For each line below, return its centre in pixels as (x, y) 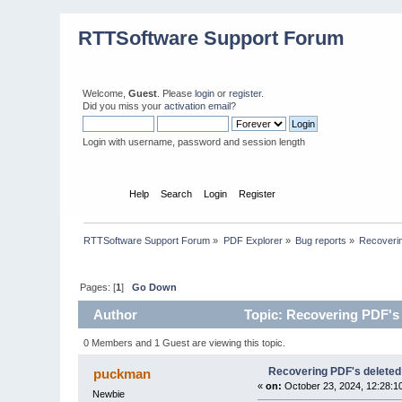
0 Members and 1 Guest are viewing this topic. (184, 342)
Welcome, (106, 93)
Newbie (109, 393)
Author (115, 315)
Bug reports (321, 240)
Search (176, 193)
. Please (176, 93)
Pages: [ (98, 287)
